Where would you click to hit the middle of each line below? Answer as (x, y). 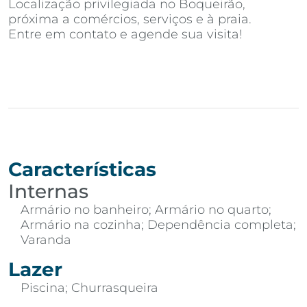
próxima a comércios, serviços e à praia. (130, 19)
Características (82, 169)
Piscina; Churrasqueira (89, 287)
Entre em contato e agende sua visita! (125, 34)
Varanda (46, 240)
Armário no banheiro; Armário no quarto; (146, 209)
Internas (48, 191)
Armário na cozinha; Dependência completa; (158, 224)
